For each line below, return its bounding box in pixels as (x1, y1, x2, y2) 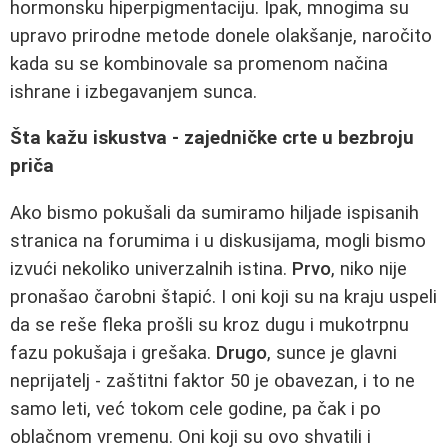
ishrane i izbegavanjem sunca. (10, 80, 257, 103)
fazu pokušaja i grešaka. (10, 341, 216, 364)
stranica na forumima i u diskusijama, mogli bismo (10, 229, 426, 252)
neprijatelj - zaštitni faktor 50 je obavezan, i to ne (10, 369, 415, 392)
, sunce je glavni (267, 341, 397, 364)
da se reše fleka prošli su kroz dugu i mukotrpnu (10, 313, 409, 336)
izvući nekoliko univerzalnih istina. (10, 257, 292, 280)
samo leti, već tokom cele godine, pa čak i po (10, 397, 381, 420)
